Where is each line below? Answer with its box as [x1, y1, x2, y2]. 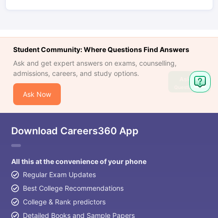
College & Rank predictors [22, 198, 106, 206]
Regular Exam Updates [22, 170, 96, 179]
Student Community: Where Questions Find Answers [13, 45, 189, 54]
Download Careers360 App [11, 125, 139, 137]
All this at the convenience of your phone [11, 157, 146, 165]
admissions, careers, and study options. [13, 69, 139, 77]
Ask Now [22, 90, 51, 98]
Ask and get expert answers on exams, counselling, [13, 59, 177, 67]
